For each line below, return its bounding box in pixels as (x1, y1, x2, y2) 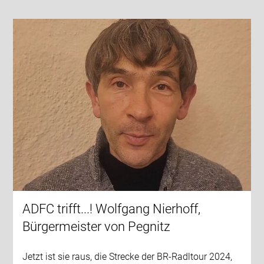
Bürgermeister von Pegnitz (22, 219, 171, 234)
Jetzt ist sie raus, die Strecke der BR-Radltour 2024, (22, 250, 233, 262)
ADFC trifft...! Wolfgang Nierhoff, (22, 201, 201, 216)
